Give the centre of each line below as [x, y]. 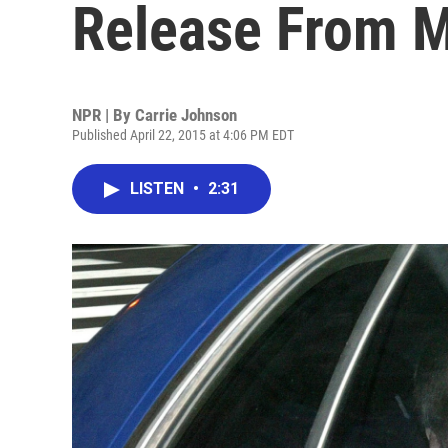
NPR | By [103, 115]
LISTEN [159, 188]
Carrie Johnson [186, 115]
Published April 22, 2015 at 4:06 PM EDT [183, 135]
